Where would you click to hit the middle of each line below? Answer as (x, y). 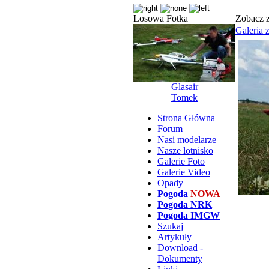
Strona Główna (186, 118)
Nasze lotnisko (185, 150)
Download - (180, 248)
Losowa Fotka (161, 18)
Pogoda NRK (185, 204)
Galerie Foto (181, 161)
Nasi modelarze (187, 140)
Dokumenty (180, 258)
